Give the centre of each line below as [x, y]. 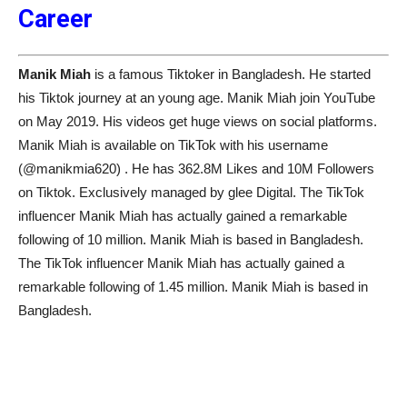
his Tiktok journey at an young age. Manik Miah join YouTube [197, 98]
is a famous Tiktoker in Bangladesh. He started [231, 74]
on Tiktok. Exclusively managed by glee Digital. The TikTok [191, 193]
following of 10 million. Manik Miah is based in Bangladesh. [191, 240]
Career [55, 19]
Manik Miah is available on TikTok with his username [173, 145]
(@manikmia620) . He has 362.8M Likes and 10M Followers [196, 169]
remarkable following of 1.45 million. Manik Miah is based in [193, 287]
